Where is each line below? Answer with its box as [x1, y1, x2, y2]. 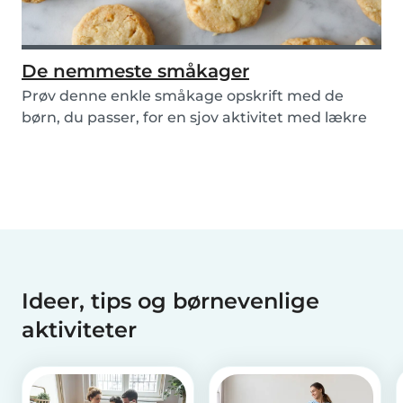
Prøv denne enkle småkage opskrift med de [22, 87, 344, 105]
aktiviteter [22, 317, 143, 344]
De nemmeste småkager [22, 60, 249, 83]
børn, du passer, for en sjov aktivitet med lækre [22, 109, 367, 127]
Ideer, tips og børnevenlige [22, 288, 319, 315]
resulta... [22, 130, 84, 148]
